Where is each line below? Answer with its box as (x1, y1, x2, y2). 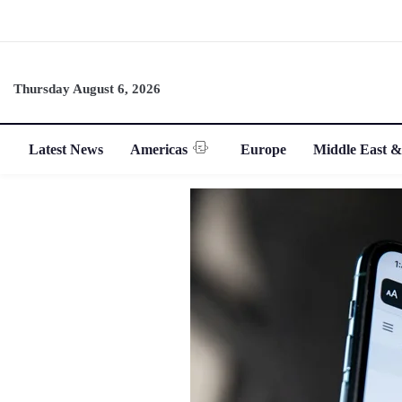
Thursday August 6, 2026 (13, 81, 161, 96)
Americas (130, 141, 188, 157)
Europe (240, 141, 287, 157)
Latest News (29, 141, 104, 157)
